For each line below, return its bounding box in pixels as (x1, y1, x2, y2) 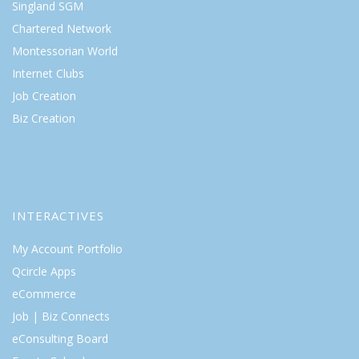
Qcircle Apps (12, 264, 76, 280)
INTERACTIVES (12, 208, 104, 224)
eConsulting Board (12, 331, 108, 347)
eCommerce (12, 286, 76, 302)
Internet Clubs (12, 66, 84, 82)
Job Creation (12, 88, 76, 104)
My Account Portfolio (12, 241, 123, 257)
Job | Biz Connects (12, 309, 110, 325)
